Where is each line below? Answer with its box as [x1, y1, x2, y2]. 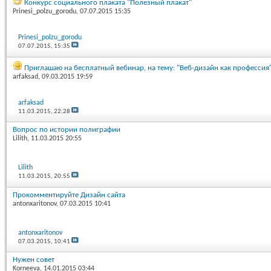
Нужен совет [13, 256, 54, 264]
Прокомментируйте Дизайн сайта [13, 191, 125, 199]
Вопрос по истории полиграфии [13, 126, 120, 134]
